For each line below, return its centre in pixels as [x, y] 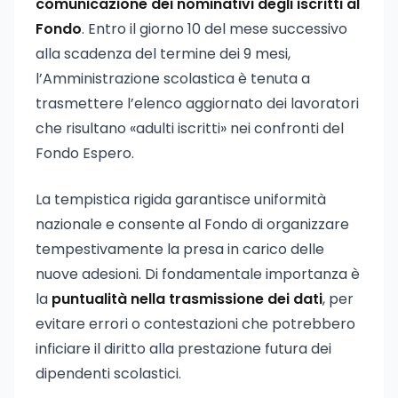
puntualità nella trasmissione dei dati [187, 299]
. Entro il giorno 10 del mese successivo [215, 29]
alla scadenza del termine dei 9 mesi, [163, 54]
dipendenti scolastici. [108, 374]
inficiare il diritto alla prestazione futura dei [183, 349]
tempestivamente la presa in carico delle [180, 249]
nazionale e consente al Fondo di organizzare [192, 224]
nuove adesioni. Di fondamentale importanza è [198, 274]
